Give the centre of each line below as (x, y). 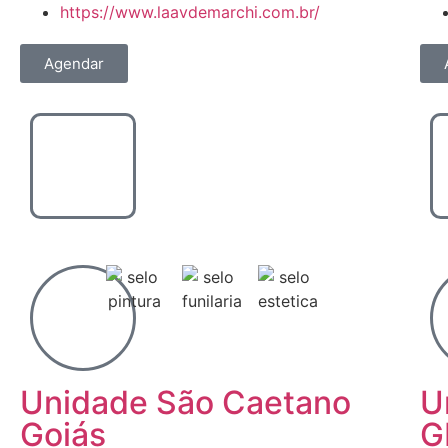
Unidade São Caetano (185, 402)
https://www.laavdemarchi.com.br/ (190, 12)
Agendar (74, 63)
